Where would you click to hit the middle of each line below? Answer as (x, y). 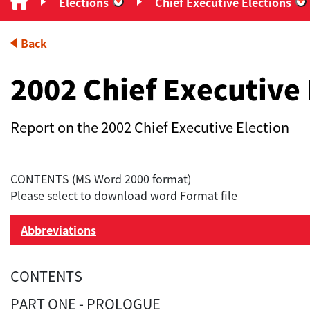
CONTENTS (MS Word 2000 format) (101, 179)
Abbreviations (58, 230)
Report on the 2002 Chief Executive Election (150, 127)
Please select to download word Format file (124, 195)
